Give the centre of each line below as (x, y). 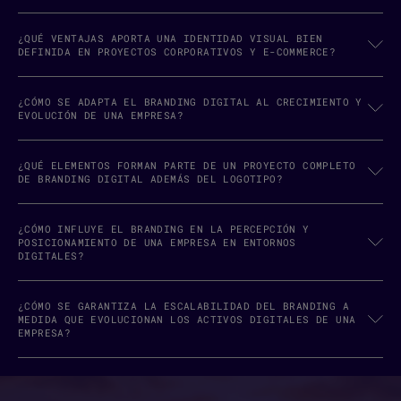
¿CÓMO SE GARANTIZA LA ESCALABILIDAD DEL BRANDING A (183, 306)
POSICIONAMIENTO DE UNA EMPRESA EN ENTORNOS (157, 243)
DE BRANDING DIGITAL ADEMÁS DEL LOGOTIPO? (150, 179)
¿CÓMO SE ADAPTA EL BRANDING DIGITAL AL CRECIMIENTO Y (190, 102)
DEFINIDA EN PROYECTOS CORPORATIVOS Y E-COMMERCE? (177, 52)
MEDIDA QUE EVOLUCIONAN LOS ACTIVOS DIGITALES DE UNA (187, 320)
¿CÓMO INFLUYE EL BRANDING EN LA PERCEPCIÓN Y (164, 229)
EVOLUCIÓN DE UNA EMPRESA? (101, 115)
